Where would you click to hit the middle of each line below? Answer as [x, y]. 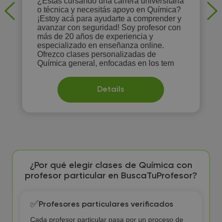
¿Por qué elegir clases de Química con [111, 166]
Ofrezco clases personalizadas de [96, 54]
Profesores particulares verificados [106, 204]
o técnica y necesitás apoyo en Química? [109, 10]
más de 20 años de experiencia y [95, 36]
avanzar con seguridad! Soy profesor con [79, 28]
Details [111, 90]
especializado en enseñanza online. [100, 45]
